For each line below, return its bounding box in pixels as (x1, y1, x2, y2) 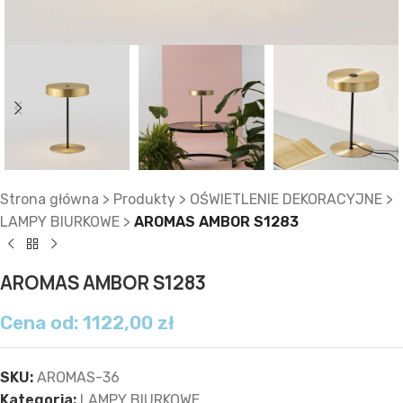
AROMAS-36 (37, 369, 120, 387)
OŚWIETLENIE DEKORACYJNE (190, 191, 382, 209)
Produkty (113, 191, 175, 209)
